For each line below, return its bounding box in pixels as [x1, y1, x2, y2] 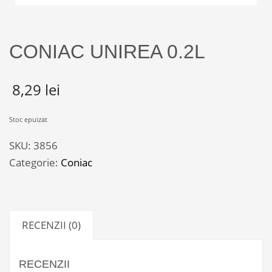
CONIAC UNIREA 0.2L [9, 40, 205, 63]
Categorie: [9, 155, 61, 170]
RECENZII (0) [22, 218, 81, 233]
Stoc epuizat [9, 115, 47, 124]
